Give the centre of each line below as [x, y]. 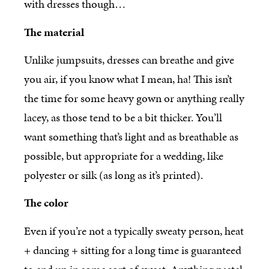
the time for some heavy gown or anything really [134, 98]
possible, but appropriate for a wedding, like [124, 156]
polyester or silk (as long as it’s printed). [113, 175]
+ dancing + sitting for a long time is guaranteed [133, 250]
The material [54, 32]
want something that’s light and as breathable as [131, 137]
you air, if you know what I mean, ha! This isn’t [128, 79]
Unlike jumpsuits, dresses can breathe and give [129, 60]
